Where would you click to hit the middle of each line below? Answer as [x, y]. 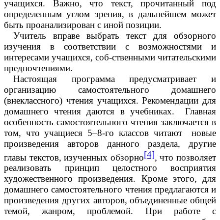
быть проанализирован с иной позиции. [83, 25]
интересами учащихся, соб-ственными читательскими [110, 57]
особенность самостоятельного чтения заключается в [110, 122]
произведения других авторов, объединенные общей [110, 200]
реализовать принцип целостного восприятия [110, 168]
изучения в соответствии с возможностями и [110, 46]
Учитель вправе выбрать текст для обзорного [114, 35]
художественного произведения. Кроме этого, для [110, 179]
